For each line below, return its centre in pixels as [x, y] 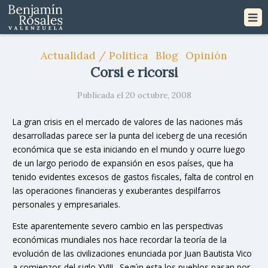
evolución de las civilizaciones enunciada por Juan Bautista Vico [132, 253]
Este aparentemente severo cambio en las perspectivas [118, 226]
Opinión [206, 55]
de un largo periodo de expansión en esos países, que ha [123, 163]
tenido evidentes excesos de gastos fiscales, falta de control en [133, 176]
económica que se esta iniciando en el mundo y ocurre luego [129, 149]
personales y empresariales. [66, 204]
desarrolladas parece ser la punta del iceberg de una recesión [130, 135]
